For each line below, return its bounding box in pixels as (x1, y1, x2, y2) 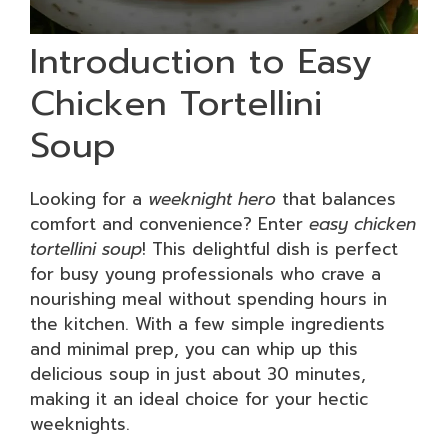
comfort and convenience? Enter (30, 211, 309, 237)
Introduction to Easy (30, 35, 372, 88)
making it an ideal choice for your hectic (30, 386, 368, 412)
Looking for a (30, 186, 148, 212)
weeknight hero (148, 186, 276, 212)
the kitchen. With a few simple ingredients (30, 311, 385, 337)
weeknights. (30, 411, 130, 437)
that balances (276, 186, 396, 212)
